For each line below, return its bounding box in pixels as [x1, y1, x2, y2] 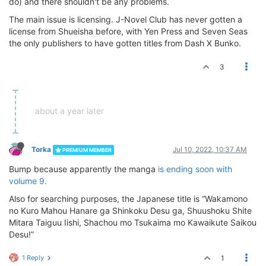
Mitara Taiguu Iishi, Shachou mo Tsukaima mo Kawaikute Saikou [9, 217, 256, 228]
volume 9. [9, 176, 47, 186]
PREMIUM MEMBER [61, 147, 112, 154]
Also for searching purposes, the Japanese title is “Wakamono [9, 194, 248, 204]
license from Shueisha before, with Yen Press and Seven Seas [9, 26, 248, 37]
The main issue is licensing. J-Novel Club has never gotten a [9, 14, 242, 25]
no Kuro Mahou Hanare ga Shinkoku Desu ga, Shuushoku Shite [9, 205, 252, 216]
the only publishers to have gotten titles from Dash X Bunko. [9, 38, 241, 49]
